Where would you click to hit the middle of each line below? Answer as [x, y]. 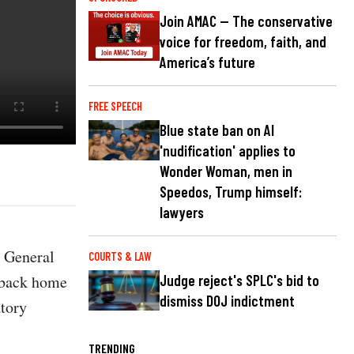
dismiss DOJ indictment [227, 301]
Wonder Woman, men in [226, 171]
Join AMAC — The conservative [246, 21]
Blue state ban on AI [217, 130]
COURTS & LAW [120, 257]
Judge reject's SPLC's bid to [239, 281]
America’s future [207, 62]
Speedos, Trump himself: [231, 192]
